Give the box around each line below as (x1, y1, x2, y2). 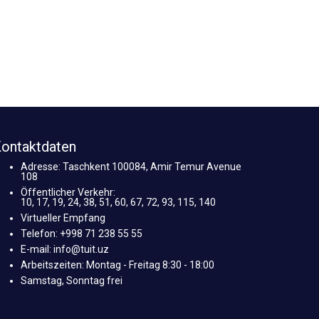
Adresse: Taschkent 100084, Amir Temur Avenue (20, 161, 241, 173)
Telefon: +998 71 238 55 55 (20, 228, 142, 240)
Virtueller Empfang (20, 212, 105, 224)
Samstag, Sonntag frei (20, 275, 122, 287)
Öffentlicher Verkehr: (20, 187, 115, 199)
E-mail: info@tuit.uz (20, 244, 109, 256)
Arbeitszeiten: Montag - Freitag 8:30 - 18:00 (20, 259, 214, 271)
